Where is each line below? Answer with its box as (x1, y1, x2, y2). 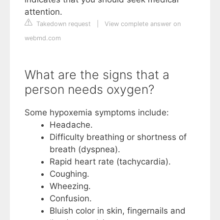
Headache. (50, 119, 93, 130)
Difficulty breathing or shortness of (50, 132, 187, 142)
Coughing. (50, 168, 89, 179)
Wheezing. (50, 181, 91, 191)
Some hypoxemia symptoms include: (25, 107, 169, 117)
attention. (25, 6, 62, 17)
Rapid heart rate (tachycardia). (50, 156, 171, 166)
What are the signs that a (25, 67, 169, 82)
